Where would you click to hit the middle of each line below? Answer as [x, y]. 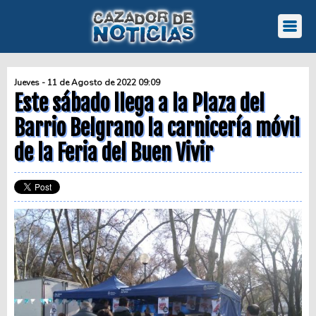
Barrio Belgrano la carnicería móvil [157, 128]
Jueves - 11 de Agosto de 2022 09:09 [87, 83]
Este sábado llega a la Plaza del [139, 103]
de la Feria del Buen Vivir [114, 153]
